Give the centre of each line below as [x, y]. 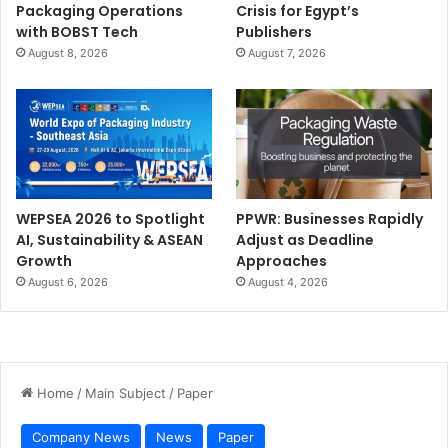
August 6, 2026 [68, 281]
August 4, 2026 [288, 281]
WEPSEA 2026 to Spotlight [110, 218]
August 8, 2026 [68, 52]
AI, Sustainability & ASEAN [109, 239]
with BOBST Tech [77, 31]
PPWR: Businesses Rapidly [330, 218]
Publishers [274, 31]
